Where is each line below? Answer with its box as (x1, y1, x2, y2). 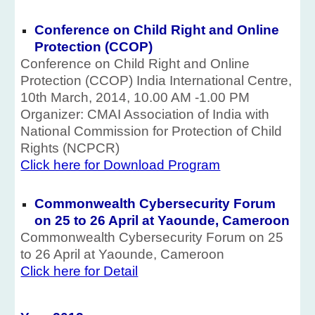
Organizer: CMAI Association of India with (20, 107, 270, 122)
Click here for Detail (20, 264, 139, 278)
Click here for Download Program (20, 157, 221, 172)
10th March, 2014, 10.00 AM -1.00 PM (20, 90, 250, 105)
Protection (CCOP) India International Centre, (20, 73, 292, 88)
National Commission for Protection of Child (20, 124, 283, 139)
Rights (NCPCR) (20, 141, 120, 155)
